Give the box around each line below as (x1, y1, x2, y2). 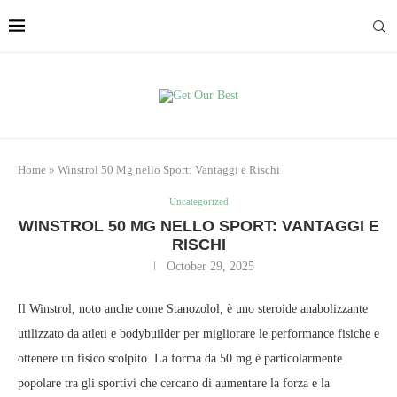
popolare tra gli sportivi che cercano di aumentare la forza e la (18, 377, 330, 390)
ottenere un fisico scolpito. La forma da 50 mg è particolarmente (18, 352, 342, 365)
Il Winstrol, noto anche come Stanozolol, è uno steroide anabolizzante (18, 302, 368, 315)
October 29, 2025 (167, 260, 254, 273)
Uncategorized (168, 196, 229, 206)
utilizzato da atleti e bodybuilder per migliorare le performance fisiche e (18, 327, 379, 340)
